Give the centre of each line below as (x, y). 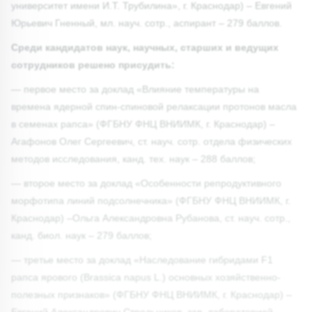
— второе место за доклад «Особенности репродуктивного (146, 183)
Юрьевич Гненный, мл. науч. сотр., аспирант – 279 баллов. (147, 23)
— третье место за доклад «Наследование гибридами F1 (142, 259)
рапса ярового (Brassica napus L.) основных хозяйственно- (146, 277)
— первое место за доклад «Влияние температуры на (135, 89)
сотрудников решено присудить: (93, 64)
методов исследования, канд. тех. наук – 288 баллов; (133, 158)
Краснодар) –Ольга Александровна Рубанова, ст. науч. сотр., (151, 218)
